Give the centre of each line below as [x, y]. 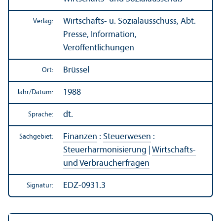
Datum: [42, 92]
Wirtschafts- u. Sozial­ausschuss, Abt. [129, 21]
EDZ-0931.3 [84, 185]
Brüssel [76, 70]
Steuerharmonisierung [105, 150]
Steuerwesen [127, 137]
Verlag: [43, 21]
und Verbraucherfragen [106, 163]
